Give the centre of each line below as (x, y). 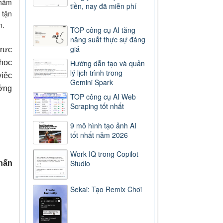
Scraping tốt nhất (97, 106)
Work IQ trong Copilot (105, 154)
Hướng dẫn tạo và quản (108, 63)
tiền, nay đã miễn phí (104, 6)
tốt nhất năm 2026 (99, 135)
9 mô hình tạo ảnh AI (104, 125)
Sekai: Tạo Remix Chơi (106, 189)
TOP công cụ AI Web (103, 97)
